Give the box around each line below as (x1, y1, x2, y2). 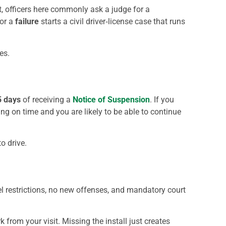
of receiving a (21, 94, 71, 104)
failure (15, 17, 39, 27)
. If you (150, 94, 174, 104)
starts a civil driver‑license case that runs (39, 17, 185, 27)
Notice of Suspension (73, 94, 150, 104)
